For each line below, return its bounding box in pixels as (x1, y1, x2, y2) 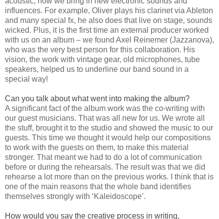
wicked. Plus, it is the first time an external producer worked (5, 26, 209, 35)
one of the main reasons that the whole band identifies (5, 182, 191, 191)
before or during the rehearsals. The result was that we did (5, 163, 205, 172)
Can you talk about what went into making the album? (5, 94, 190, 103)
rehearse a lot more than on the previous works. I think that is (5, 173, 214, 181)
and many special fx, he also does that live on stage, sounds (5, 16, 212, 25)
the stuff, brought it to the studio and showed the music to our (5, 124, 213, 132)
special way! (5, 75, 48, 84)
